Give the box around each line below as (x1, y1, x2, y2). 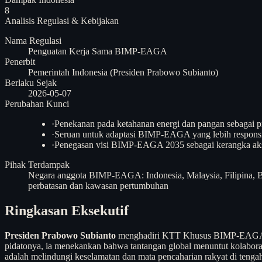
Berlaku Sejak (5, 77, 57, 88)
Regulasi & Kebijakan (37, 15, 119, 26)
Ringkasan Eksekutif (5, 202, 129, 218)
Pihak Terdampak (5, 159, 70, 170)
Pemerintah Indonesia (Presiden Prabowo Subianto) (28, 67, 218, 77)
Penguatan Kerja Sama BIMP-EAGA (28, 46, 167, 56)
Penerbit (5, 56, 35, 67)
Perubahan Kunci (5, 98, 69, 109)
